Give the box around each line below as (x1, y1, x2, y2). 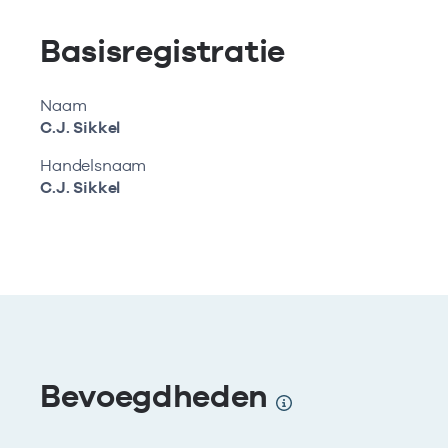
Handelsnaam (40, 156, 147, 175)
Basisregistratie (40, 32, 285, 69)
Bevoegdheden (40, 377, 276, 414)
